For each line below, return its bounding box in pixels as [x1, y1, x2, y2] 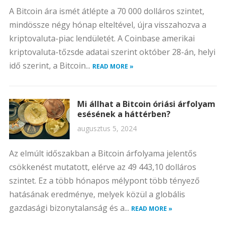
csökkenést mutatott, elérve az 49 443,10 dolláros [9, 161, 196, 173]
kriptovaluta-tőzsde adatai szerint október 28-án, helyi [9, 46, 215, 58]
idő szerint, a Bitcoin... [9, 60, 92, 71]
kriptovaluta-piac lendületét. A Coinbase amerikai [9, 33, 195, 44]
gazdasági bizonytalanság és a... [9, 202, 131, 213]
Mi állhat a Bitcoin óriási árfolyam [77, 98, 215, 109]
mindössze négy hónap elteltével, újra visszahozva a [9, 19, 206, 30]
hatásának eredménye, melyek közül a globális [9, 189, 185, 200]
